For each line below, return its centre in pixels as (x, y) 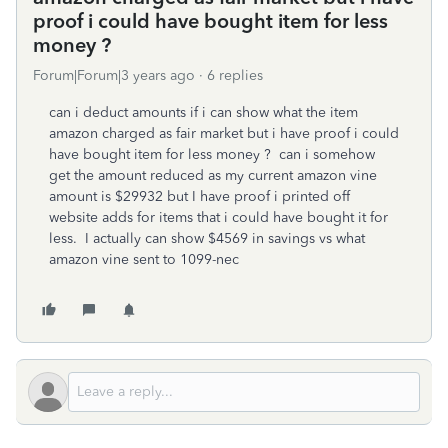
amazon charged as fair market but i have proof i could (224, 133)
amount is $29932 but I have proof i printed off (199, 196)
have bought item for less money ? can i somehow (212, 154)
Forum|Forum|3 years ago (114, 75)
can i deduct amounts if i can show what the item (203, 112)
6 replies (235, 75)
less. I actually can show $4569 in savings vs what (207, 238)
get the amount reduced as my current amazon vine (213, 175)
